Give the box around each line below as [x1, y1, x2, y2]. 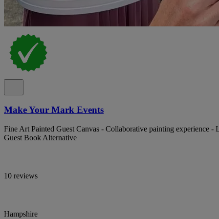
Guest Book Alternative [4, 133, 77, 142]
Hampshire [4, 209, 38, 218]
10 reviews [4, 171, 38, 180]
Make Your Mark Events [4, 104, 104, 115]
